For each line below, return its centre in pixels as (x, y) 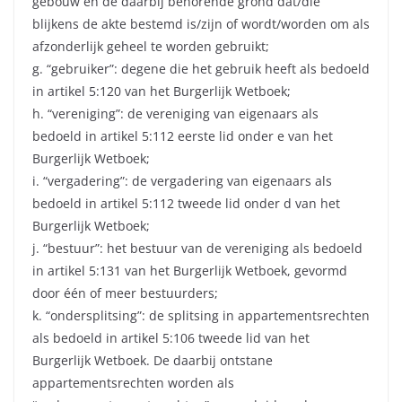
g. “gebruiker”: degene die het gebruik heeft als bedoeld (201, 69)
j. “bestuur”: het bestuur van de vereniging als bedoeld (197, 249)
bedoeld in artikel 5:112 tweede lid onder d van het (186, 204)
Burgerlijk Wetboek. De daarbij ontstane (153, 361)
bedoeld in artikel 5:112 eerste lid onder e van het (183, 136)
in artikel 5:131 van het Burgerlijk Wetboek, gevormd (190, 271)
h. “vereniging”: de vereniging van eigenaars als (175, 114)
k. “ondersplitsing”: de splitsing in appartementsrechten (201, 316)
